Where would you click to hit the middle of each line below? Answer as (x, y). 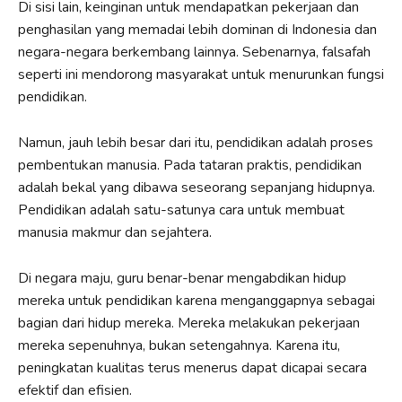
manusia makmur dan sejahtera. (115, 232)
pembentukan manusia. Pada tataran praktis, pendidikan (190, 165)
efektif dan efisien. (75, 390)
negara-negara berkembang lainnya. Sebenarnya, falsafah (194, 52)
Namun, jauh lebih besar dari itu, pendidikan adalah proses (196, 142)
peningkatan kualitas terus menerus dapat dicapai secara (192, 367)
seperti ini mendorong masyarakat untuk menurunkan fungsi (201, 74)
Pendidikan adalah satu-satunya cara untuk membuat (181, 210)
